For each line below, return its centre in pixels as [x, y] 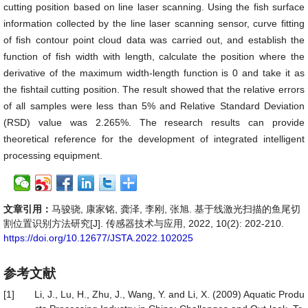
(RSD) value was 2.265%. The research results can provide [154, 122]
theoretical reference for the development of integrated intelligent [154, 139]
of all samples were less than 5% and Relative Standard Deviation [154, 106]
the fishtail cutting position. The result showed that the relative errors [154, 89]
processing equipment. [53, 155]
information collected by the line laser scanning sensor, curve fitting [154, 23]
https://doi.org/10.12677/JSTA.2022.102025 [98, 238]
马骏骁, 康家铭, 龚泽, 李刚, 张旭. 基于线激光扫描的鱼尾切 [176, 209]
